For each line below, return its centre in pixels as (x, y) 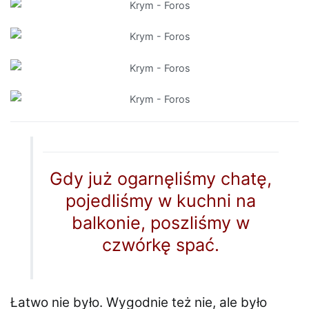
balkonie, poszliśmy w (161, 222)
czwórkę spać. (161, 245)
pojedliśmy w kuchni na (161, 200)
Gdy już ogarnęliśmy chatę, (161, 178)
